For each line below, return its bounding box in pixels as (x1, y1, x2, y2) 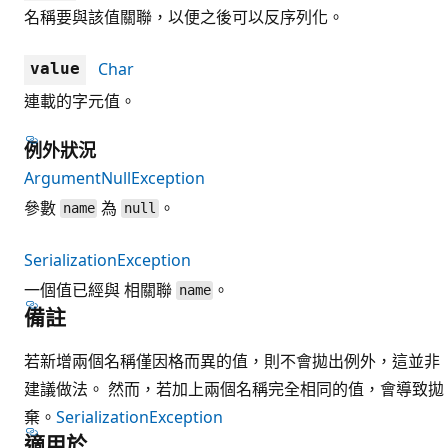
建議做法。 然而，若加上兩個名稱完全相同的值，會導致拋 (24, 377, 444, 400)
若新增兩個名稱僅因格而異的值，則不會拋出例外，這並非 (24, 349, 440, 372)
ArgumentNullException (24, 166, 205, 189)
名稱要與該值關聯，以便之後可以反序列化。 (24, 5, 344, 28)
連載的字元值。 (24, 89, 136, 112)
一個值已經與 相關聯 (24, 278, 176, 301)
